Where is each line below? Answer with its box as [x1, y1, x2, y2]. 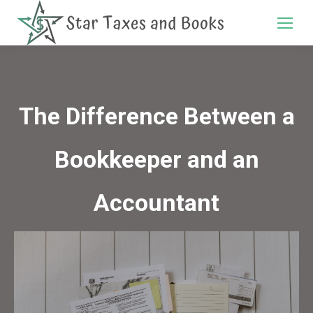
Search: [245, 19, 281, 33]
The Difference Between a [18, 102, 295, 130]
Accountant [94, 189, 219, 217]
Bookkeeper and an [54, 145, 259, 173]
